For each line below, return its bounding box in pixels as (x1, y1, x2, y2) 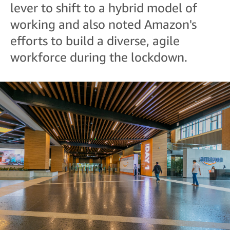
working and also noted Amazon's (10, 17, 197, 31)
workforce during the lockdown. (10, 50, 187, 64)
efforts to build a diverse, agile (10, 33, 180, 48)
